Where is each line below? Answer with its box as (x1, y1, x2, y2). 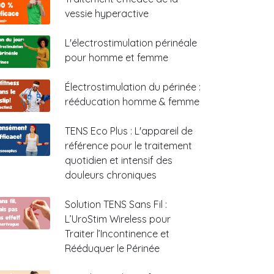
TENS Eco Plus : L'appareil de (65, 125, 193, 137)
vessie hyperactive (65, 7, 149, 20)
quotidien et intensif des (65, 154, 172, 166)
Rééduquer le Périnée (65, 242, 160, 254)
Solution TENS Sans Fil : (65, 198, 167, 210)
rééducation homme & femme (65, 95, 199, 108)
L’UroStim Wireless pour (65, 213, 171, 225)
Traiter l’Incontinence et (65, 228, 169, 240)
